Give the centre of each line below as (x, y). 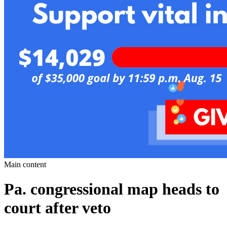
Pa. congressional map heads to (112, 189)
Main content (25, 164)
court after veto (58, 208)
